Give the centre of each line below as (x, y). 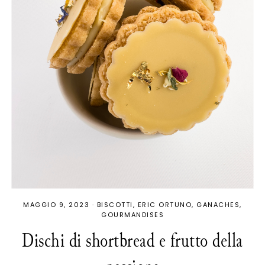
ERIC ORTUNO (165, 205)
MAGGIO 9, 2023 (56, 205)
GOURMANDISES (132, 215)
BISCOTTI (115, 205)
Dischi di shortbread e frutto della (132, 241)
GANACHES (218, 205)
